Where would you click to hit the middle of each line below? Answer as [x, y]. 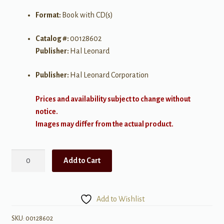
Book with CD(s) [87, 15]
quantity [24, 180]
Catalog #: [52, 39]
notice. [46, 111]
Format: [48, 15]
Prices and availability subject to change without [113, 99]
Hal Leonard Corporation [109, 75]
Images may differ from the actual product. [104, 124]
